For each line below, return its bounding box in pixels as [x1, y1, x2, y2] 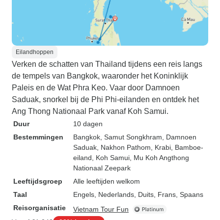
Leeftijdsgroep [13, 177, 62, 185]
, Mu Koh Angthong [130, 154, 189, 162]
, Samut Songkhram [100, 133, 162, 141]
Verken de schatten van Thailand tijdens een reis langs [12, 60, 202, 68]
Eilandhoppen [16, 49, 54, 55]
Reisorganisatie [13, 204, 66, 212]
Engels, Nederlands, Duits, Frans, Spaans [73, 191, 203, 198]
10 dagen [73, 120, 103, 128]
